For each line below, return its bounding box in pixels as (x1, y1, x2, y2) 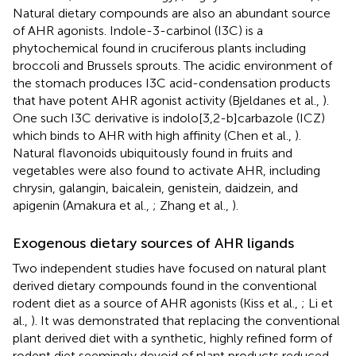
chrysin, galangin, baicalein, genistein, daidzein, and (13, 180, 298, 196)
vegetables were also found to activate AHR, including (13, 163, 320, 179)
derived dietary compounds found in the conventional (13, 278, 317, 294)
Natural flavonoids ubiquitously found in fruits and (13, 145, 292, 161)
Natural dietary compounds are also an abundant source (13, 6, 331, 21)
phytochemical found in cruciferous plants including (13, 41, 306, 56)
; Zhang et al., (153, 198, 232, 214)
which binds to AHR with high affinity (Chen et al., (13, 128, 295, 144)
